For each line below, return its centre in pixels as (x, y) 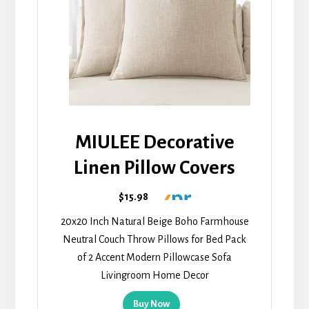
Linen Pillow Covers (154, 168)
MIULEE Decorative (154, 142)
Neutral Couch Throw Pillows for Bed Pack (154, 240)
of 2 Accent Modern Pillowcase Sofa (154, 258)
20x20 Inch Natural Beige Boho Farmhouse (154, 222)
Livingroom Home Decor (154, 276)
